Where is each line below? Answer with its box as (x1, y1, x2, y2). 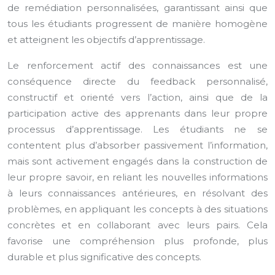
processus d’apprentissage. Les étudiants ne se (7, 123, 268, 135)
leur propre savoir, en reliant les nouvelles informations (7, 171, 268, 183)
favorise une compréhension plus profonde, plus (7, 235, 268, 247)
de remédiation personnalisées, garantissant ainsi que (7, 2, 268, 14)
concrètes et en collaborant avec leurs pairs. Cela (7, 219, 268, 231)
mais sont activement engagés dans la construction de (7, 155, 268, 167)
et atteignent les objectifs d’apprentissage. (7, 34, 205, 45)
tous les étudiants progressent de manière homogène (7, 18, 268, 29)
